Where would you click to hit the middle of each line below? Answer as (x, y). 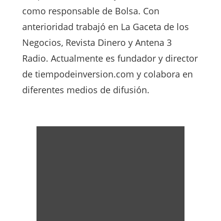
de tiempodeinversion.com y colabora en (107, 74)
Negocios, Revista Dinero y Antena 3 (97, 43)
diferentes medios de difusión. (86, 90)
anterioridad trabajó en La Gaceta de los (105, 27)
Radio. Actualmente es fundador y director (110, 58)
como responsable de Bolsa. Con (91, 11)
